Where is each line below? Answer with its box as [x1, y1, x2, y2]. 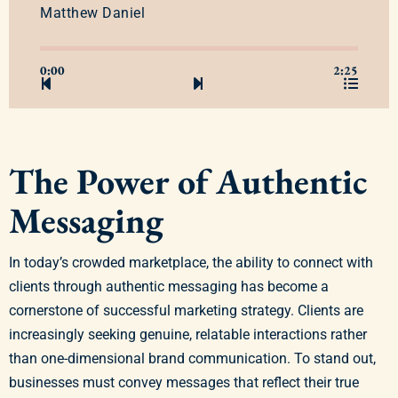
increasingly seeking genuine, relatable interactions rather [9, 325, 367, 343]
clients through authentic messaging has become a [9, 277, 329, 295]
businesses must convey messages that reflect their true [9, 373, 359, 391]
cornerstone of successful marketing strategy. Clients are [9, 301, 363, 319]
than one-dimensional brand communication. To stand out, [9, 349, 376, 367]
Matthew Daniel [40, 4, 145, 22]
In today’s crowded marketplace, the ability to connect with [9, 253, 373, 271]
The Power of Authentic [9, 158, 367, 205]
